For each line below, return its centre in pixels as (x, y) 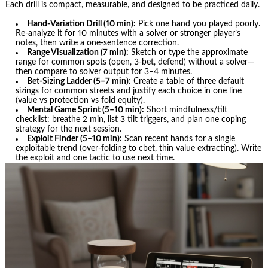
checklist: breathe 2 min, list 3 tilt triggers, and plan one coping (131, 120)
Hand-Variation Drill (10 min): (82, 24)
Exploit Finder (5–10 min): (75, 139)
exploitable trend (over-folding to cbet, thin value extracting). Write (139, 149)
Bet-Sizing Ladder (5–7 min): (79, 82)
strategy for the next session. (69, 130)
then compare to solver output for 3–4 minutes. (104, 72)
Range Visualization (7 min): (78, 53)
